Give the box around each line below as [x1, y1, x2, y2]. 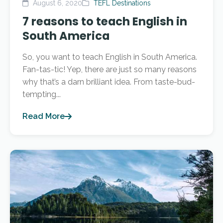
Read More [22, 111, 65, 121]
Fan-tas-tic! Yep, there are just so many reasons [22, 65, 197, 74]
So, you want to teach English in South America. [22, 52, 197, 62]
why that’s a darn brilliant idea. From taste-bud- [22, 77, 195, 87]
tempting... [22, 90, 61, 99]
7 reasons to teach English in [22, 13, 187, 29]
